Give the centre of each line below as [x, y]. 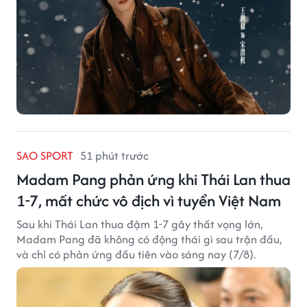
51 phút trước [114, 156]
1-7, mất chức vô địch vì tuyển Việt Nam [149, 201]
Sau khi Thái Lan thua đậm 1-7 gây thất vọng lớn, [139, 224]
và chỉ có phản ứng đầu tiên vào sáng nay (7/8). [136, 255]
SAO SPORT [45, 156]
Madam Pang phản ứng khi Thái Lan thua [153, 180]
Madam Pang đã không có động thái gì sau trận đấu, [149, 240]
